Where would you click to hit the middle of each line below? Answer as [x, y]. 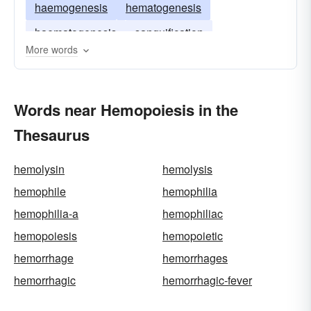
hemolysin [39, 169]
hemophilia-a [46, 213]
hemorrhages [195, 258]
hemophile [40, 191]
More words [52, 49]
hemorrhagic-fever [207, 280]
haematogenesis [76, 32]
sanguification [169, 32]
